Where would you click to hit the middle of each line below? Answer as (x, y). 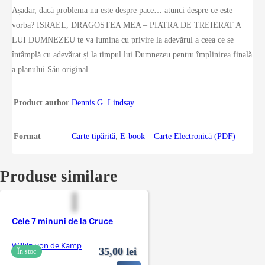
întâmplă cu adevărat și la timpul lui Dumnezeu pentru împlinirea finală (132, 55)
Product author (41, 103)
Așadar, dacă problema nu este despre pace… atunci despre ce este (122, 11)
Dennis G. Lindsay (103, 103)
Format (27, 137)
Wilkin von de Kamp (47, 245)
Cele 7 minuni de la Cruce (62, 221)
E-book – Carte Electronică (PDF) (178, 137)
